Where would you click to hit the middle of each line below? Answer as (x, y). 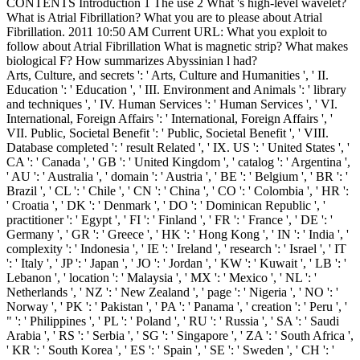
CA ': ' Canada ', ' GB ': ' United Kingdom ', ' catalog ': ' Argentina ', (178, 162)
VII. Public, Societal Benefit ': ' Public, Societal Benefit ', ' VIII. (168, 133)
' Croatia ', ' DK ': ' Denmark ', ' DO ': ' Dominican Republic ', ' (166, 205)
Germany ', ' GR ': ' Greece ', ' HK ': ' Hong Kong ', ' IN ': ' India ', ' (178, 234)
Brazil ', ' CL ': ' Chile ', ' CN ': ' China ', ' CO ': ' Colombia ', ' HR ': (178, 190)
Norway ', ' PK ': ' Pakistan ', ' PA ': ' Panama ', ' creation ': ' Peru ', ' (177, 306)
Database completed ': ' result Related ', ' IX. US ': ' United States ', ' (178, 147)
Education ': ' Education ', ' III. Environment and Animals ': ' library (176, 89)
